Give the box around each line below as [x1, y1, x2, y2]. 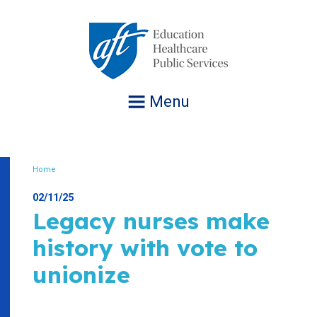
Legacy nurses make [33, 207, 270, 235]
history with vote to [33, 234, 258, 262]
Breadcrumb [33, 172, 134, 192]
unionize [33, 260, 130, 289]
